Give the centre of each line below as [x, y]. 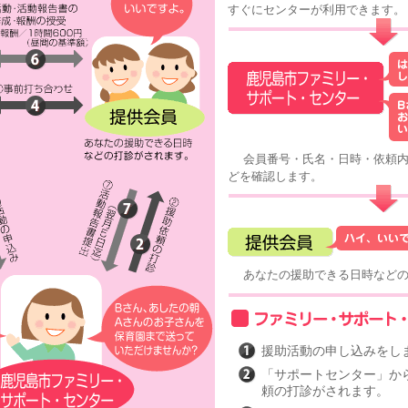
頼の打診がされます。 [325, 391]
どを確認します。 [275, 176]
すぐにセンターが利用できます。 [316, 10]
